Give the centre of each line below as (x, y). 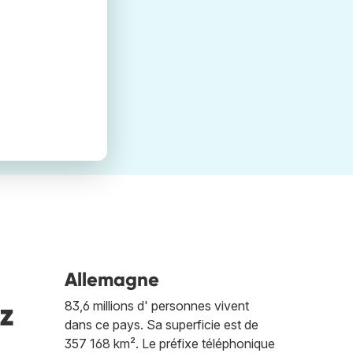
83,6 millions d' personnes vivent (157, 306)
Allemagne (112, 280)
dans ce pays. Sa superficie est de (162, 325)
